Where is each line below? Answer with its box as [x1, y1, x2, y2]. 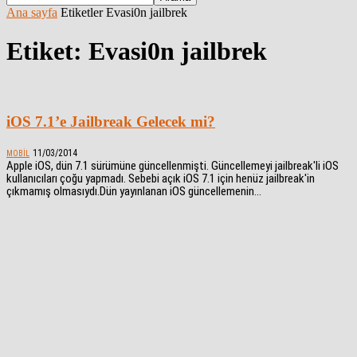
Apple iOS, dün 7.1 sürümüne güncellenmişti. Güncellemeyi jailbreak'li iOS [6, 159, 339, 174]
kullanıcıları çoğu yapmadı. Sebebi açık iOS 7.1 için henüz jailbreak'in [6, 171, 315, 186]
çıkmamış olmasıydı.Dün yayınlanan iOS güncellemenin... [6, 184, 261, 199]
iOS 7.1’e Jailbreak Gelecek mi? [6, 112, 215, 130]
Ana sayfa [6, 6, 57, 19]
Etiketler [61, 6, 103, 19]
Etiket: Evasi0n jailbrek [6, 37, 267, 66]
